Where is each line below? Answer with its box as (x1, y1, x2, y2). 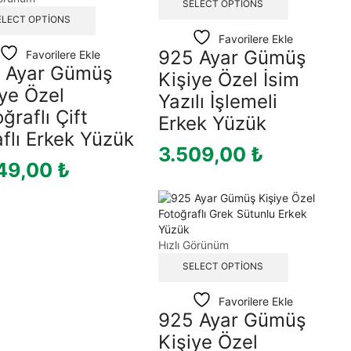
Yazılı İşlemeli (157, 89, 277, 113)
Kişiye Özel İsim (157, 67, 299, 91)
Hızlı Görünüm (157, 237, 229, 251)
